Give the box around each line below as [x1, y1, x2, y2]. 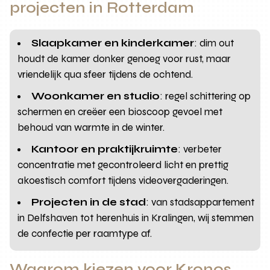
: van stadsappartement [146, 196, 255, 209]
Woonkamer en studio [31, 90, 160, 103]
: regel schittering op [160, 90, 251, 103]
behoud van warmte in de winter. [17, 121, 165, 134]
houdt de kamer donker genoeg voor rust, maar [17, 52, 231, 66]
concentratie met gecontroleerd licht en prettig [17, 159, 229, 172]
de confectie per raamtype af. [17, 227, 152, 240]
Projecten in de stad [31, 196, 146, 209]
